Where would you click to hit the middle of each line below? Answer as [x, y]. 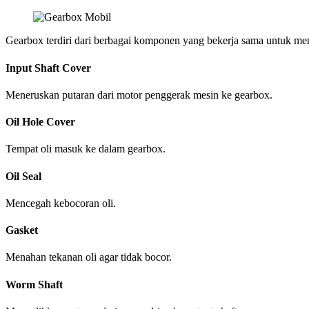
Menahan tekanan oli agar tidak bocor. [89, 257]
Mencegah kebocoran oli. [61, 203]
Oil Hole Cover [40, 122]
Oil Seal [23, 176]
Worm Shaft [34, 284]
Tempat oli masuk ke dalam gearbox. [86, 149]
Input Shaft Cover [48, 68]
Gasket [22, 230]
